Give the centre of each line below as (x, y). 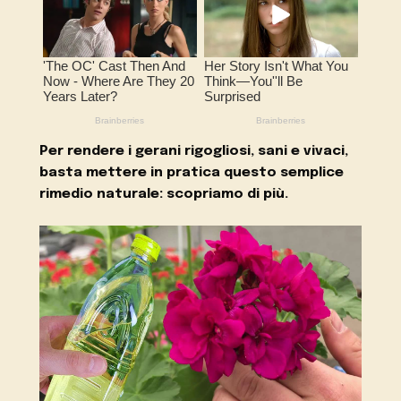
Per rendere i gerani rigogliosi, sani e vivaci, (194, 152)
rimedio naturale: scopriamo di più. (164, 195)
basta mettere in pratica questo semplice (192, 173)
